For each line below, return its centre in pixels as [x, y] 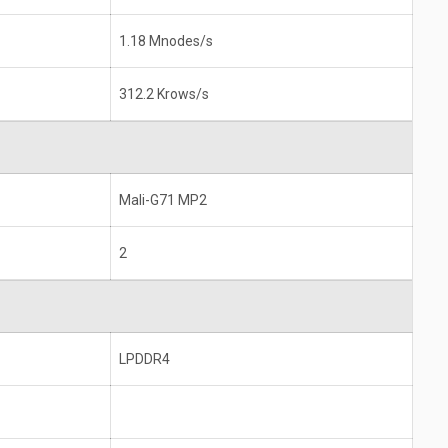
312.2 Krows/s [164, 94]
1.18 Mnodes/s [166, 41]
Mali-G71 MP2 [163, 200]
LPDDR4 [144, 359]
